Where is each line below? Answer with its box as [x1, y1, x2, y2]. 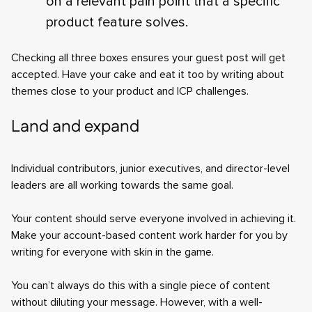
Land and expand [11, 115, 139, 139]
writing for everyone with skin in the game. [11, 245, 214, 259]
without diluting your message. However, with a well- [11, 295, 263, 309]
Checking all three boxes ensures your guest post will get [11, 51, 286, 65]
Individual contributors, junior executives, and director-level [11, 162, 290, 175]
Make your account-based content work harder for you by [11, 228, 288, 242]
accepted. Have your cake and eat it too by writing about [11, 68, 284, 81]
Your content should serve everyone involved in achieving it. [11, 212, 296, 226]
